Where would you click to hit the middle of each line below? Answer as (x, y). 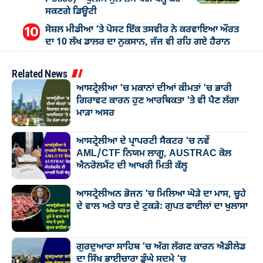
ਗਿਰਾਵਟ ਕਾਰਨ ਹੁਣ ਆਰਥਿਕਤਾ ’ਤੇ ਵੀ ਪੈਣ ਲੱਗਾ (158, 101)
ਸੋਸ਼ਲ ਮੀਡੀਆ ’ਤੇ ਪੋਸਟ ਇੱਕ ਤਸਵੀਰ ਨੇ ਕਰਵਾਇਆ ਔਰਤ (142, 30)
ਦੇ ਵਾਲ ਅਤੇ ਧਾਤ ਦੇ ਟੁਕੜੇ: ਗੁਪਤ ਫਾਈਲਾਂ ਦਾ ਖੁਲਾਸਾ (162, 206)
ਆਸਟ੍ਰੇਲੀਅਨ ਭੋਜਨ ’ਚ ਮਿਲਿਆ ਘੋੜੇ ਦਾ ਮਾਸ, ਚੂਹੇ (161, 194)
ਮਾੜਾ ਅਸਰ (95, 113)
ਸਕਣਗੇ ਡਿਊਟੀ (71, 11)
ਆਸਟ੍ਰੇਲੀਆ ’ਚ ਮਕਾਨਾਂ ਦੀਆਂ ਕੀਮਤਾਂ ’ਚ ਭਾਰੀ (154, 88)
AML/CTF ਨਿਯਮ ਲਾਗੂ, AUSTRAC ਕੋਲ (154, 154)
